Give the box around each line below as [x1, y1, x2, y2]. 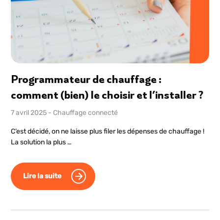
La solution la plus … [11, 138, 72, 146]
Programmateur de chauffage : [11, 72, 162, 86]
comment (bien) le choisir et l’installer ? [11, 87, 204, 102]
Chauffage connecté [53, 109, 118, 117]
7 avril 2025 [11, 109, 47, 117]
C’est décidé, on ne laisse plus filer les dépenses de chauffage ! [11, 127, 205, 136]
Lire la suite [23, 172, 62, 180]
